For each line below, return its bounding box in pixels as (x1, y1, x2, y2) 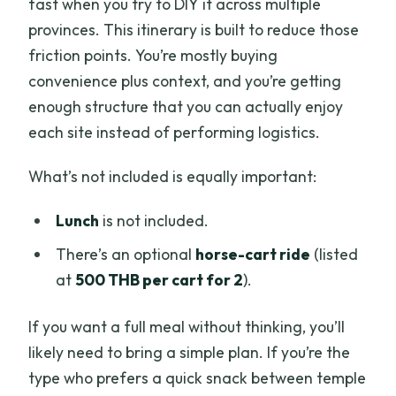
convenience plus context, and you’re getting (28, 70, 342, 91)
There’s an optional (55, 244, 195, 265)
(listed (309, 244, 358, 265)
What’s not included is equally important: (28, 165, 317, 187)
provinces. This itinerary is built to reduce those (28, 19, 360, 40)
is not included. (98, 209, 209, 231)
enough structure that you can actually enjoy (28, 95, 344, 117)
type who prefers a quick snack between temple (28, 367, 367, 388)
